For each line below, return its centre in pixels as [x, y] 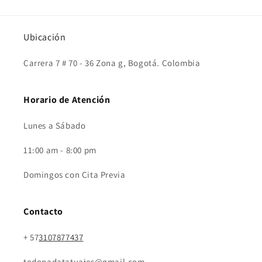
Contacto [43, 212]
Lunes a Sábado [55, 126]
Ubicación [45, 37]
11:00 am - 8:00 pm [60, 150]
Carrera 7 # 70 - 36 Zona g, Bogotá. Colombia [112, 63]
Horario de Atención [67, 100]
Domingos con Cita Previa [75, 175]
